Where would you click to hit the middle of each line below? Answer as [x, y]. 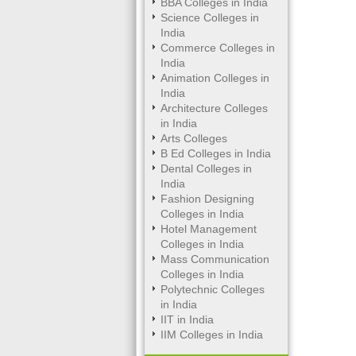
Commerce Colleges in [218, 48]
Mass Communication [215, 259]
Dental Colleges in [206, 168]
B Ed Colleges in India [216, 153]
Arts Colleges [194, 138]
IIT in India [187, 319]
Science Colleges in [210, 17]
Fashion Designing [207, 199]
